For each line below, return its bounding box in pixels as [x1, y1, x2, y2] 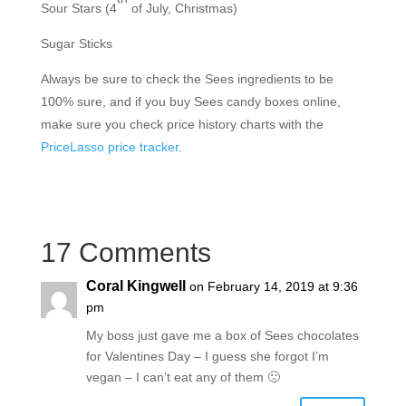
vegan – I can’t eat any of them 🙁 [85, 369, 280, 384]
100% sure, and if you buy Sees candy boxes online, [40, 93, 341, 109]
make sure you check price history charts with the [40, 116, 324, 131]
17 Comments [40, 237, 211, 267]
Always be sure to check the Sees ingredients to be [40, 71, 333, 86]
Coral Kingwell [85, 277, 186, 294]
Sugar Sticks [40, 35, 112, 51]
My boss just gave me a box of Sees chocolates [85, 327, 359, 343]
